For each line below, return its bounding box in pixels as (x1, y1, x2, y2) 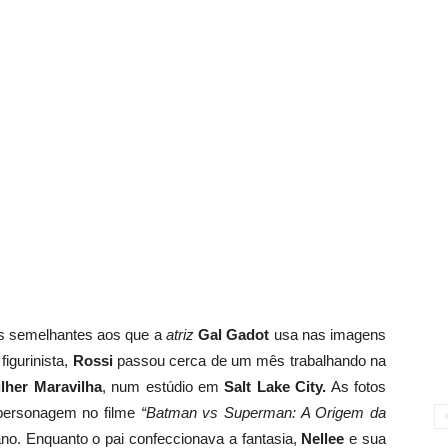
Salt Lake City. (224, 378, 327, 395)
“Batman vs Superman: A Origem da (140, 404, 387, 421)
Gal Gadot (198, 326, 270, 343)
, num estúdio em (101, 378, 225, 395)
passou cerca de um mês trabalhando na (112, 352, 387, 369)
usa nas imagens (269, 326, 386, 343)
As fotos (326, 378, 387, 395)
